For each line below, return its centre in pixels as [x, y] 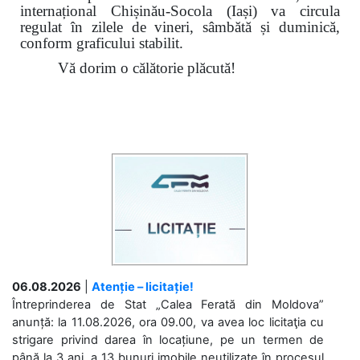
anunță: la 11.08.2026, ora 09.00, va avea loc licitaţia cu [168, 322]
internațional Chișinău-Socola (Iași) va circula [180, 11]
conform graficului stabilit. [102, 43]
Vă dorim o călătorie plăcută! [147, 67]
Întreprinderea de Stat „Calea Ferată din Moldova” [168, 304]
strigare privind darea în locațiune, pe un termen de [168, 340]
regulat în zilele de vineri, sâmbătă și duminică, [180, 27]
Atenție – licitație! [143, 286]
